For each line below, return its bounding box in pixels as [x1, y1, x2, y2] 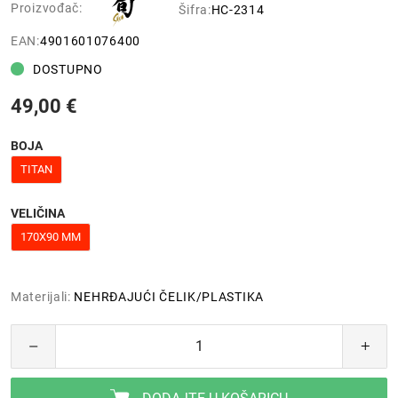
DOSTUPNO [33, 61, 103, 76]
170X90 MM [20, 229, 81, 243]
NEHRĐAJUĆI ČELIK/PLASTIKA [74, 289, 264, 304]
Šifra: [179, 2, 211, 17]
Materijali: [11, 289, 71, 304]
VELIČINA [11, 205, 65, 220]
